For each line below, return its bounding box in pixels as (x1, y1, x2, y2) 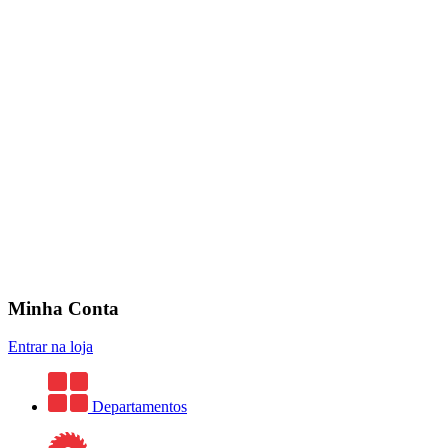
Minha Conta (8, 297, 119, 319)
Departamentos (92, 398, 187, 416)
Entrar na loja (8, 338, 93, 356)
